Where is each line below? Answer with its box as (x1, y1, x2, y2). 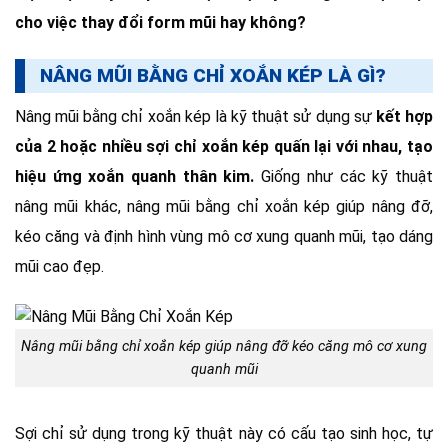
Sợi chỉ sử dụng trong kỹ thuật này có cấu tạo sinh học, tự (15, 423, 433, 443)
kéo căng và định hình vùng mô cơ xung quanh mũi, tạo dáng (15, 227, 433, 247)
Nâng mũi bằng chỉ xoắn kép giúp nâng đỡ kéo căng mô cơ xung (21, 338, 427, 356)
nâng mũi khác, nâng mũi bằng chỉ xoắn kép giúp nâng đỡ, (15, 197, 433, 217)
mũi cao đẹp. (15, 257, 104, 277)
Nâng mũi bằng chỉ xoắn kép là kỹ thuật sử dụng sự (15, 107, 376, 127)
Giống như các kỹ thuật (254, 167, 433, 187)
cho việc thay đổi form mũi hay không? (15, 12, 306, 32)
